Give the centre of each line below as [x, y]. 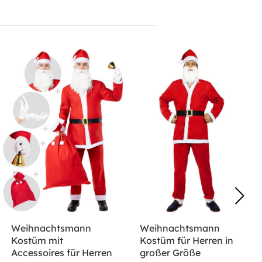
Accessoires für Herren [61, 253]
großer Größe [170, 253]
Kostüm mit [37, 241]
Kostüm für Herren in [187, 241]
